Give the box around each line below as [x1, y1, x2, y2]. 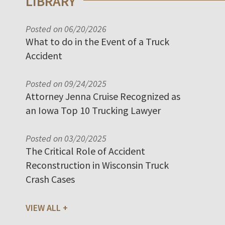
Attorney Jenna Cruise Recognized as [26, 90, 180, 103]
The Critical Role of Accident [26, 145, 145, 158]
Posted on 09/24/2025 [26, 78, 106, 90]
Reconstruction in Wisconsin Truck [26, 159, 169, 172]
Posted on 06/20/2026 [26, 23, 106, 35]
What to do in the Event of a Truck [26, 35, 169, 48]
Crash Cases [26, 173, 75, 186]
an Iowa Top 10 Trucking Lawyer [26, 104, 161, 117]
